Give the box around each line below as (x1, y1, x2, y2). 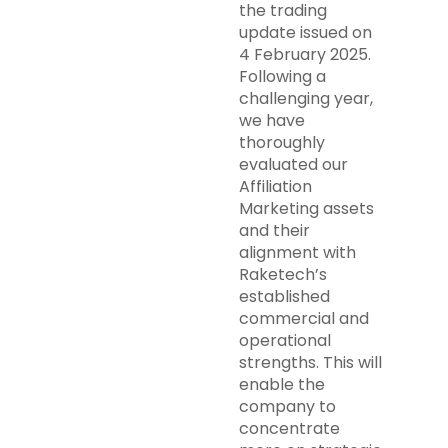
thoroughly (239, 131, 325, 154)
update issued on (239, 21, 372, 44)
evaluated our (239, 153, 348, 176)
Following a (239, 65, 326, 88)
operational (239, 329, 331, 352)
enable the (239, 373, 325, 396)
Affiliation (239, 175, 312, 198)
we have (239, 109, 305, 132)
